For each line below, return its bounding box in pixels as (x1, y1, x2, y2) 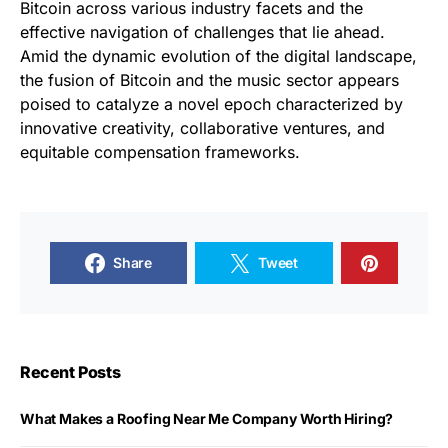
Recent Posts (20, 362, 121, 382)
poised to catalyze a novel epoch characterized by (20, 94, 403, 114)
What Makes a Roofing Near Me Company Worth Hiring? (20, 410, 394, 427)
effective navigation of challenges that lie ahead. (20, 22, 385, 42)
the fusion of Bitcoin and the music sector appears (20, 70, 399, 90)
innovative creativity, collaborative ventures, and (20, 118, 385, 138)
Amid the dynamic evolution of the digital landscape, (20, 46, 417, 66)
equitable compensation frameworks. (20, 142, 300, 162)
